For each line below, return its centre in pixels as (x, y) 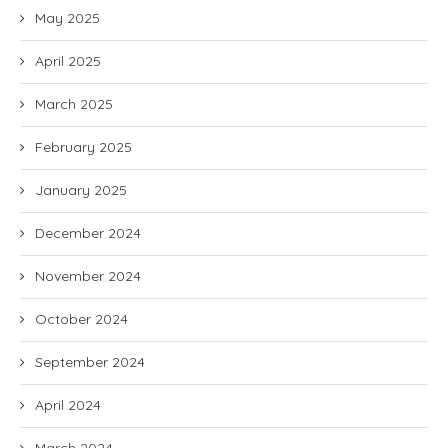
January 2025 (81, 190)
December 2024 (88, 233)
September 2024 (90, 362)
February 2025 (83, 147)
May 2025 (67, 18)
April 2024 (68, 405)
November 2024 (88, 276)
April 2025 (68, 61)
